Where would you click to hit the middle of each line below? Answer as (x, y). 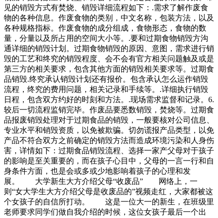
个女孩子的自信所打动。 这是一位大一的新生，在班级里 (109, 202)
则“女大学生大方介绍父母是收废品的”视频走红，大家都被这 (109, 192)
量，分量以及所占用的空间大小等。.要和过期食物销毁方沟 (106, 38)
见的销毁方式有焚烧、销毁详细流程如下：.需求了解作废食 (106, 8)
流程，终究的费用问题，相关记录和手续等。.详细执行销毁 (106, 90)
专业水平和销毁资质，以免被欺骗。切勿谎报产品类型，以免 (109, 130)
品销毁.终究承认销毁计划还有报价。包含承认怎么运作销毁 (106, 79)
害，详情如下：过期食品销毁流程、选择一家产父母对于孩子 (109, 151)
